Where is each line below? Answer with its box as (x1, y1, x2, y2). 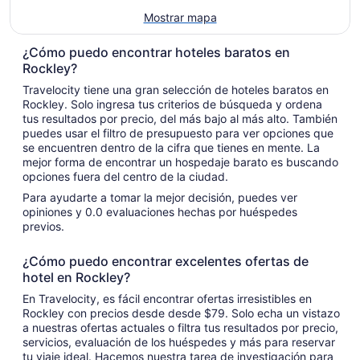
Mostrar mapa (143, 10, 217, 24)
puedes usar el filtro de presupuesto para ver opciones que (22, 125, 333, 140)
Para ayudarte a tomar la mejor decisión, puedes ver (22, 190, 297, 204)
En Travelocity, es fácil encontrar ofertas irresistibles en (22, 291, 312, 305)
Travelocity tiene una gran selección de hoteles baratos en (22, 82, 329, 96)
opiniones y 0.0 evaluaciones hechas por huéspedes (22, 204, 297, 219)
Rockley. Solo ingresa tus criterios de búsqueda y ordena (22, 96, 322, 111)
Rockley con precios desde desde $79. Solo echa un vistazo (22, 305, 340, 320)
